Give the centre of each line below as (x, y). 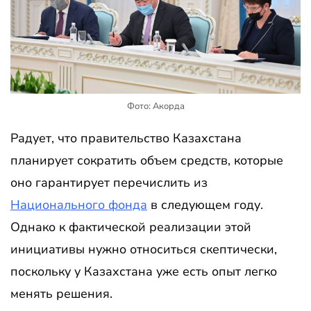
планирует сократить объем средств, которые (147, 160)
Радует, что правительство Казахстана (126, 138)
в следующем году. (205, 204)
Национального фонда (79, 204)
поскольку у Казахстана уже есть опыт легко (144, 271)
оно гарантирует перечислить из (109, 182)
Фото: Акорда (155, 106)
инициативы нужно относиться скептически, (144, 249)
